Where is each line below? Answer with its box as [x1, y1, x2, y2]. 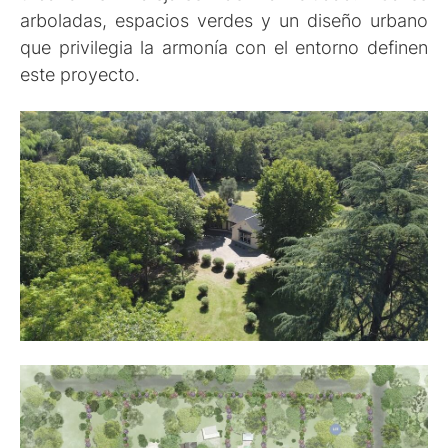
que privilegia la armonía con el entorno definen [20, 36, 428, 58]
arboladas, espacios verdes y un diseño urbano [20, 9, 428, 31]
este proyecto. [20, 63, 140, 85]
